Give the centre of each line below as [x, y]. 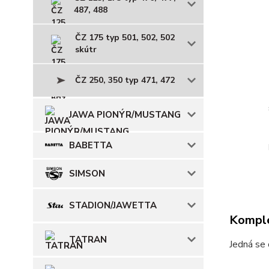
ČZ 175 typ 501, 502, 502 [125, 37]
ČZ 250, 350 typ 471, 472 [125, 80]
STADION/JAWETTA [113, 205]
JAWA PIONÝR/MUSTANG [125, 114]
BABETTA [91, 145]
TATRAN [88, 239]
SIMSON [87, 173]
